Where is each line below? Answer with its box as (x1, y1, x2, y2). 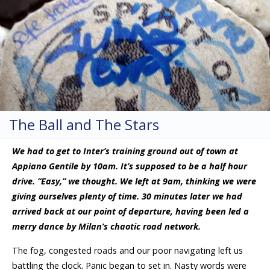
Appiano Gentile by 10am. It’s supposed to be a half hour (12, 160, 247, 172)
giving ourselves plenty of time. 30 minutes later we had (12, 190, 242, 202)
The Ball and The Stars (9, 115, 159, 134)
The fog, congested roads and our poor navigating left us (12, 244, 243, 256)
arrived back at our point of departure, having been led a (12, 206, 249, 218)
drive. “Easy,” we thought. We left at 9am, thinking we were (12, 175, 256, 187)
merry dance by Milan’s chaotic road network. (12, 221, 201, 233)
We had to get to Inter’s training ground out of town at (12, 145, 238, 157)
